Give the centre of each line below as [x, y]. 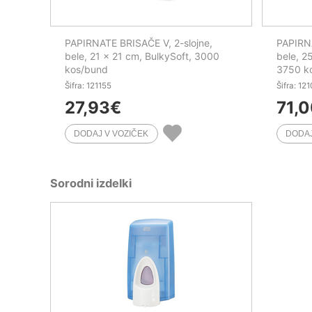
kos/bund [86, 69]
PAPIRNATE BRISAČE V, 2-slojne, [139, 42]
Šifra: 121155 [88, 85]
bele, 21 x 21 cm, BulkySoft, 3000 [142, 56]
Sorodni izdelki [91, 184]
